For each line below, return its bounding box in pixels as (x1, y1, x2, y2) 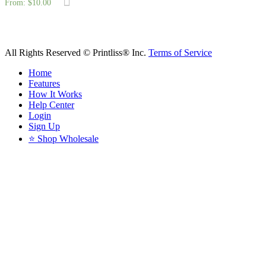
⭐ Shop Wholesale (28, 134, 99, 144)
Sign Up (28, 121, 60, 132)
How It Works (28, 89, 82, 100)
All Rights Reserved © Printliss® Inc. (5, 47, 148, 58)
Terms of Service (148, 47, 212, 58)
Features (28, 78, 60, 89)
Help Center (28, 100, 74, 110)
